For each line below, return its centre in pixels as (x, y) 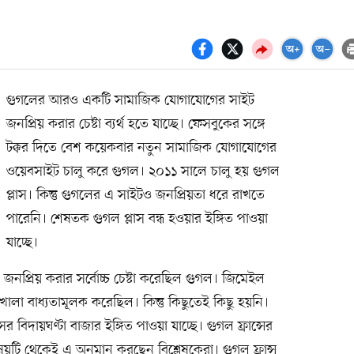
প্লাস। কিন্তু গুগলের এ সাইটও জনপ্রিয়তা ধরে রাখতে (135, 195)
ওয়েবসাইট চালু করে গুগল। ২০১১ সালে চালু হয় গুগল (143, 171)
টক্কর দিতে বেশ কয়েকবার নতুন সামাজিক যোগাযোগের (141, 147)
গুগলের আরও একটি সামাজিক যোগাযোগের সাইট (130, 100)
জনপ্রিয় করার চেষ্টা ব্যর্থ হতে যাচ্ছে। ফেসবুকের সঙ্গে (136, 124)
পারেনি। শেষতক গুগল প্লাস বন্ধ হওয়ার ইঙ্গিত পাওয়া (137, 218)
